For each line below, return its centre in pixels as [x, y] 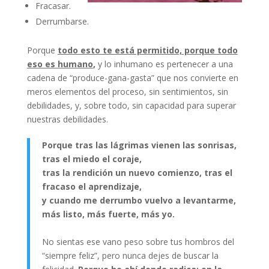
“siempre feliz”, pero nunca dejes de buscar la [130, 255]
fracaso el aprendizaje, [92, 186]
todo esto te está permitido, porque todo [147, 50]
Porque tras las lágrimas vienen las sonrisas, [139, 145]
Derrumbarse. [62, 21]
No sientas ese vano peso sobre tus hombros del [138, 241]
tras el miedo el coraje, [92, 159]
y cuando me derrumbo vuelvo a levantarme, [139, 200]
